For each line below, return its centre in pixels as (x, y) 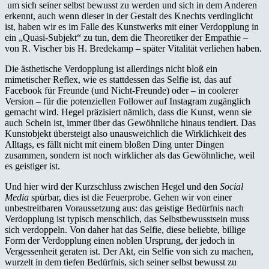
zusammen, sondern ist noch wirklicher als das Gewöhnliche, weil (130, 155)
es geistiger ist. (32, 166)
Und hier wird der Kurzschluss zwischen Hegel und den (112, 186)
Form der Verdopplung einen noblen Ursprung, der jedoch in (120, 240)
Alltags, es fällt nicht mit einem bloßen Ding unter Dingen (114, 144)
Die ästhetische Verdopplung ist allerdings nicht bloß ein (111, 68)
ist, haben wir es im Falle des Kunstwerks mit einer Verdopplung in (132, 26)
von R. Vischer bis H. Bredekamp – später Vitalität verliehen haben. (133, 48)
